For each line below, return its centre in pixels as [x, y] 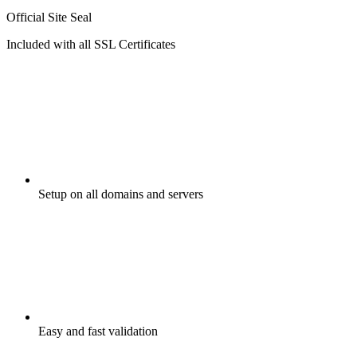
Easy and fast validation [98, 331]
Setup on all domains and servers [121, 194]
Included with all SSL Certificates [91, 45]
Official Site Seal [49, 18]
